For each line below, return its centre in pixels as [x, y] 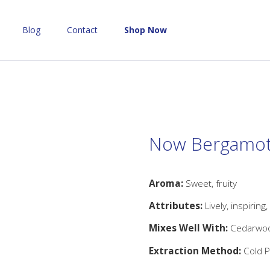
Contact [83, 30]
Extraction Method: [195, 250]
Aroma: [166, 183]
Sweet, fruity [210, 183]
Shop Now [146, 30]
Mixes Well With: [189, 228]
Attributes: [175, 205]
